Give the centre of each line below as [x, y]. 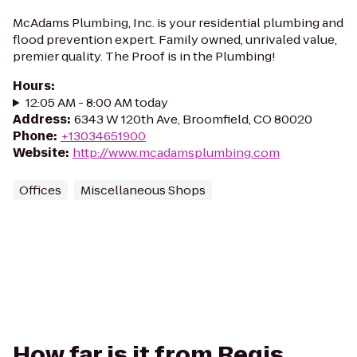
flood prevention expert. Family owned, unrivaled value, [175, 39]
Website [39, 153]
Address [40, 119]
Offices [40, 190]
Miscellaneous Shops [143, 190]
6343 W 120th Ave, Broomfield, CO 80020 [193, 119]
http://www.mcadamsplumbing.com [176, 153]
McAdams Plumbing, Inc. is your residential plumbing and [178, 23]
